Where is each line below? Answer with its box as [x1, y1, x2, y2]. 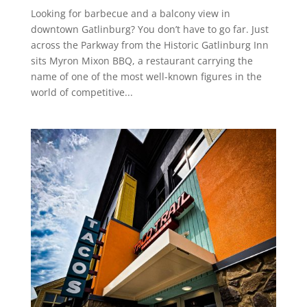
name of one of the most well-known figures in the [30, 69, 262, 83]
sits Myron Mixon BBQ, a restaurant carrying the [30, 53, 253, 67]
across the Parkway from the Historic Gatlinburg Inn [30, 38, 269, 51]
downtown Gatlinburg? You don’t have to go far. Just [30, 22, 269, 36]
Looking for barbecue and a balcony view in [30, 6, 230, 20]
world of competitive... [30, 85, 133, 99]
